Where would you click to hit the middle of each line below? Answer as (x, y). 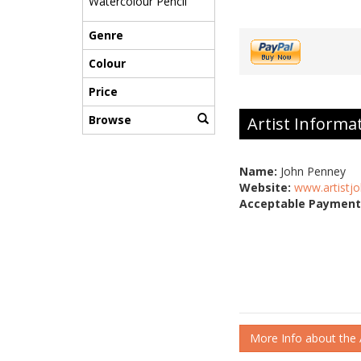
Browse (110, 120)
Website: (265, 188)
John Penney (311, 172)
